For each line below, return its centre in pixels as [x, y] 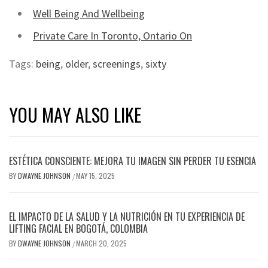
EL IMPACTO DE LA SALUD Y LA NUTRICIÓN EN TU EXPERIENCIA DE [127, 217]
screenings [117, 64]
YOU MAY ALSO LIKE [75, 115]
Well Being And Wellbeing [89, 13]
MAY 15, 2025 [95, 176]
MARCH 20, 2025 [101, 243]
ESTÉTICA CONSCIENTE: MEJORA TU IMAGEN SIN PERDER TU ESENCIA [133, 161]
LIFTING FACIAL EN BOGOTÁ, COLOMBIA [78, 229]
